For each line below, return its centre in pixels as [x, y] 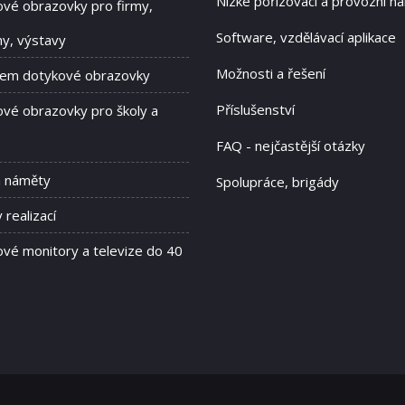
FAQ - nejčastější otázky [291, 146]
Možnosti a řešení [271, 74]
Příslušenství [255, 110]
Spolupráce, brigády [278, 182]
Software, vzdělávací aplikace [306, 38]
